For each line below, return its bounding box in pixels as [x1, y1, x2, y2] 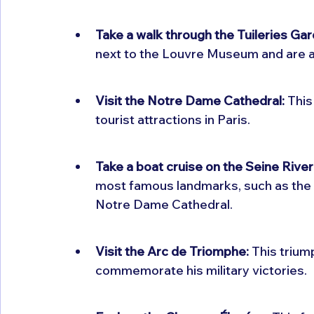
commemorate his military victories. [95, 261, 307, 278]
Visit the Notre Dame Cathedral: [95, 92, 285, 109]
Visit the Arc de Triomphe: [95, 243, 249, 259]
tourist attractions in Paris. [95, 111, 250, 128]
